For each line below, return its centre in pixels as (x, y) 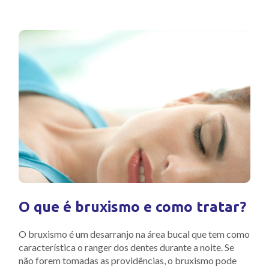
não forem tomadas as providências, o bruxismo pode (128, 260)
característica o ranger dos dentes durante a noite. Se (126, 247)
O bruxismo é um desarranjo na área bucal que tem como (134, 234)
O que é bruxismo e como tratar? (132, 207)
